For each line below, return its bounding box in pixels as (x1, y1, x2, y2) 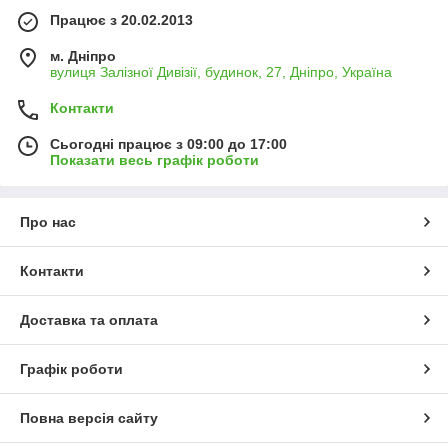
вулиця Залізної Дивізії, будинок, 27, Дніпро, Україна (50, 63, 392, 80)
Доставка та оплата (20, 311, 158, 328)
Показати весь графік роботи (50, 151, 259, 168)
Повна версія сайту (20, 409, 158, 426)
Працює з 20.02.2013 (50, 11, 193, 28)
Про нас (20, 213, 76, 230)
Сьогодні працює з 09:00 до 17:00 (50, 135, 287, 152)
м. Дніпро (50, 47, 116, 64)
